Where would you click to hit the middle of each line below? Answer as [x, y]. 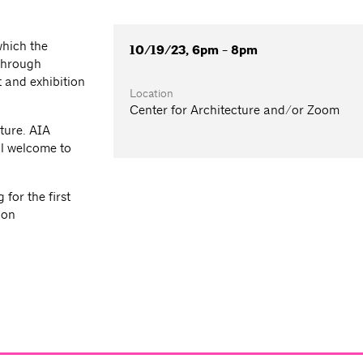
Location [152, 94]
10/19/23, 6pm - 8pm [194, 51]
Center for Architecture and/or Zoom [235, 110]
